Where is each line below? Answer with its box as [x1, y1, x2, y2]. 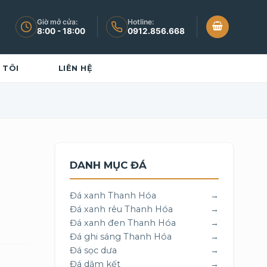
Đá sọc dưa [70, 245, 117, 256]
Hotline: [127, 17, 154, 26]
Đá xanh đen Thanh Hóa [70, 218, 176, 228]
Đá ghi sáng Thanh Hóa [70, 231, 172, 242]
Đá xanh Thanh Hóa [70, 190, 156, 201]
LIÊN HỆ [58, 63, 93, 73]
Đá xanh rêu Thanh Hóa [70, 204, 173, 215]
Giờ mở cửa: [36, 17, 77, 26]
